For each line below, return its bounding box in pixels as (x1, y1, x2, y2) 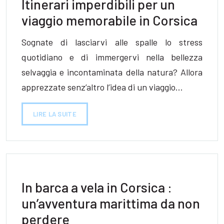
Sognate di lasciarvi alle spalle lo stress (21, 36, 202, 47)
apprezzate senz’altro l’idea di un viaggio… (21, 81, 183, 92)
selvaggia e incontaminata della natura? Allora (21, 66, 202, 77)
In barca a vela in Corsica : (21, 179, 172, 195)
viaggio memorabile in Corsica (21, 11, 197, 28)
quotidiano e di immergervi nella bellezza (21, 51, 202, 62)
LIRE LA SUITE (33, 110, 76, 118)
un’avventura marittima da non (21, 195, 200, 211)
